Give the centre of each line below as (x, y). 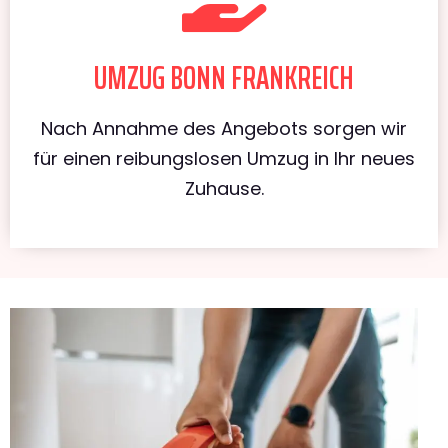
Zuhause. (224, 188)
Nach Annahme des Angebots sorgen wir (224, 128)
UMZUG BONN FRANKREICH (224, 77)
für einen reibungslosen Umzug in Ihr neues (224, 158)
